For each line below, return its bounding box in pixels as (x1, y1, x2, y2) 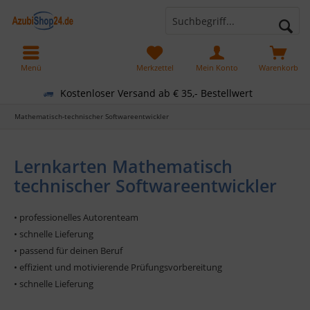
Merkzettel (136, 62, 174, 73)
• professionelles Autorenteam (14, 211, 138, 224)
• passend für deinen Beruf (14, 244, 122, 257)
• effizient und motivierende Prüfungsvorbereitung (14, 261, 222, 273)
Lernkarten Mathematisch (14, 154, 232, 178)
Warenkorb (259, 62, 299, 73)
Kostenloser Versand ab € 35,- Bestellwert (60, 86, 253, 100)
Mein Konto (195, 62, 238, 73)
